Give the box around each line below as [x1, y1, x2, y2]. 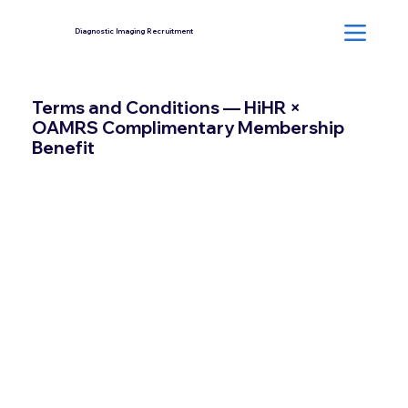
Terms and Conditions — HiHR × [32, 97, 301, 118]
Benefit [32, 137, 95, 158]
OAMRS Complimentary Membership [32, 117, 344, 138]
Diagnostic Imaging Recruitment [74, 26, 193, 36]
